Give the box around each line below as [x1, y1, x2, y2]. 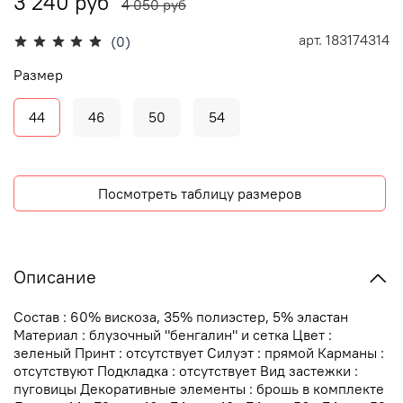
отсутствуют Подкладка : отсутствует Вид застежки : [13, 362, 358, 381]
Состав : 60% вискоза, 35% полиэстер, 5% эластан [13, 308, 348, 327]
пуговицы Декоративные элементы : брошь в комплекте [13, 380, 384, 399]
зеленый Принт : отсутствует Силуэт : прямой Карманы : [13, 344, 384, 363]
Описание [13, 264, 96, 288]
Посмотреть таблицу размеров [98, 184, 301, 203]
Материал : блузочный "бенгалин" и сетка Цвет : [13, 326, 332, 345]
